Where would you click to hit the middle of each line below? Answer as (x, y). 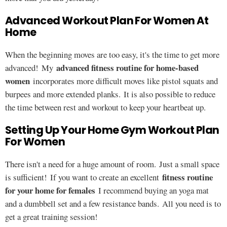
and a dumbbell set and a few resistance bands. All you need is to (113, 203)
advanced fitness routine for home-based (127, 68)
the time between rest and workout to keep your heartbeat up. (105, 107)
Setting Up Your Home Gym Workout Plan (112, 130)
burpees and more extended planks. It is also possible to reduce (110, 94)
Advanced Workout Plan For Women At (107, 21)
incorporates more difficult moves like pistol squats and (124, 81)
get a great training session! (51, 217)
